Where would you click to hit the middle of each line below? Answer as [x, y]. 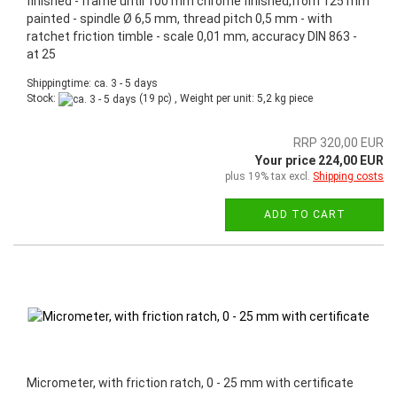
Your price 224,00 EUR [319, 160]
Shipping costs [348, 176]
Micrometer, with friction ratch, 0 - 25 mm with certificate [190, 382]
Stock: [43, 99]
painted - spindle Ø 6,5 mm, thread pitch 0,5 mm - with [179, 19]
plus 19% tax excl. [269, 176]
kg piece [292, 99]
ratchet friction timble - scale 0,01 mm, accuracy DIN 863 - [192, 37]
